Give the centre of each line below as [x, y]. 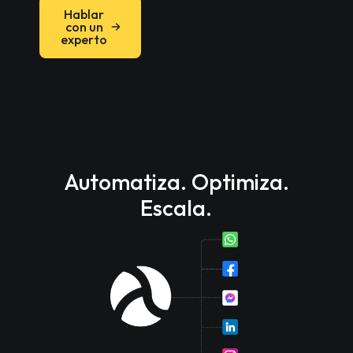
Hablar [84, 15]
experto [84, 40]
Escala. [176, 208]
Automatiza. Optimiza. [176, 182]
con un [84, 27]
